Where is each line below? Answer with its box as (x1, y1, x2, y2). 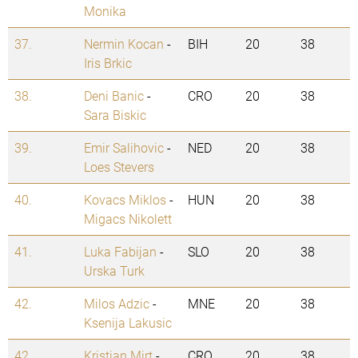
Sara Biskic (84, 106, 146, 124)
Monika (84, 2, 126, 20)
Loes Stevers (84, 158, 154, 176)
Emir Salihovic (84, 139, 164, 157)
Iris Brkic (84, 54, 132, 72)
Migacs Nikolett (84, 210, 172, 228)
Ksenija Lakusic (84, 314, 172, 332)
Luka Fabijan (84, 243, 157, 261)
